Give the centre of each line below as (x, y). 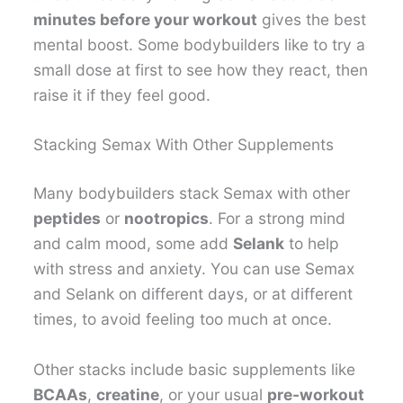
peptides (67, 219)
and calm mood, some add (134, 244)
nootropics (167, 219)
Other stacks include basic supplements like (195, 370)
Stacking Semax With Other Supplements (184, 145)
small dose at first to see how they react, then (201, 69)
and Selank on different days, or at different (193, 294)
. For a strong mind (278, 219)
